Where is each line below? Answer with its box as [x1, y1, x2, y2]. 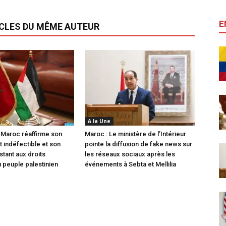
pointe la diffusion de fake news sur [85, 140, 192, 148]
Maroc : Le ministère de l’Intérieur [85, 130, 186, 138]
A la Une [88, 117, 110, 125]
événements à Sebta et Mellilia [85, 160, 176, 168]
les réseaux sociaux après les [85, 150, 175, 158]
